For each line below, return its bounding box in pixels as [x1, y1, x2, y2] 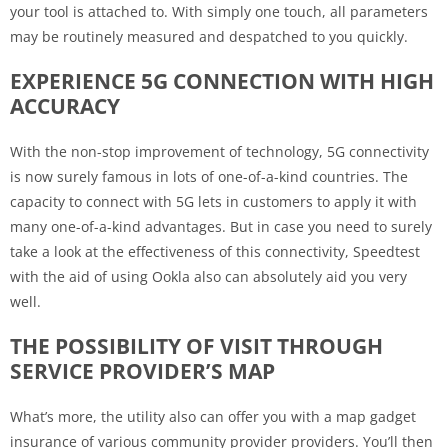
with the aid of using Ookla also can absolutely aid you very [10, 266, 407, 286]
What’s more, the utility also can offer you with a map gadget [10, 406, 416, 426]
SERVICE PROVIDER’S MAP [10, 356, 275, 385]
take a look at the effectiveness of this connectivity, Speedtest [10, 241, 420, 261]
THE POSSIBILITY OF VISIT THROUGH [10, 331, 383, 360]
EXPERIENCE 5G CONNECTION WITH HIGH [10, 66, 434, 95]
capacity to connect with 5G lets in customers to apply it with [10, 191, 417, 211]
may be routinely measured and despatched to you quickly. [10, 26, 408, 46]
